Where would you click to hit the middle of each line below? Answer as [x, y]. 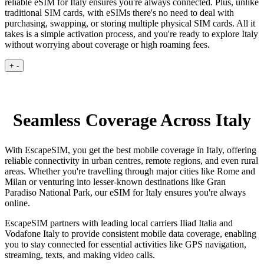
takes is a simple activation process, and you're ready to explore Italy [131, 34]
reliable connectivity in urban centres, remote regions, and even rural [131, 161]
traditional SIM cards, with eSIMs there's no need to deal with [119, 13]
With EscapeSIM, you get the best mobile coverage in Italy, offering [131, 150]
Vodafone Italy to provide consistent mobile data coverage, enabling [131, 234]
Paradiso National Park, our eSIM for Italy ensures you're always [125, 193]
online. [17, 203]
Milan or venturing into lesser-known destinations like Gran [115, 182]
